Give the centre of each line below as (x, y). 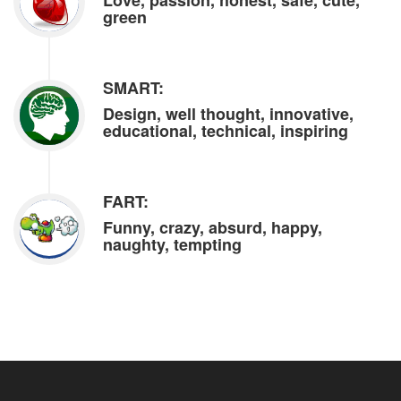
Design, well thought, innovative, (228, 114)
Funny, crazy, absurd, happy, (213, 228)
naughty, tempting (172, 245)
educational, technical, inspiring (226, 131)
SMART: (133, 88)
